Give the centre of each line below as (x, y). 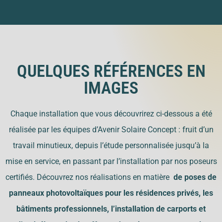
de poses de (194, 177)
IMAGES (111, 88)
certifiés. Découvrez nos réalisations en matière (88, 177)
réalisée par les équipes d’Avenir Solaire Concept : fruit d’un (111, 130)
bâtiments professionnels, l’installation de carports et (111, 209)
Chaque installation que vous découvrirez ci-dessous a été (111, 114)
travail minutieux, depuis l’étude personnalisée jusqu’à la (111, 146)
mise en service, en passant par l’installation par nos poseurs (111, 162)
